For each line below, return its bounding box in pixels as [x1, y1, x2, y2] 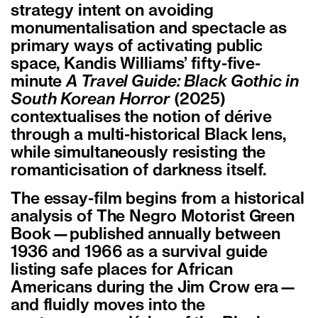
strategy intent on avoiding [11, 4, 214, 19]
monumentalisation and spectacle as [11, 22, 287, 37]
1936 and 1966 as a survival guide [11, 246, 268, 261]
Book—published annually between [11, 228, 280, 243]
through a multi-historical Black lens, [11, 128, 286, 143]
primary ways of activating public [11, 40, 263, 55]
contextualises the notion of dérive [11, 111, 273, 126]
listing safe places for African [11, 263, 233, 278]
